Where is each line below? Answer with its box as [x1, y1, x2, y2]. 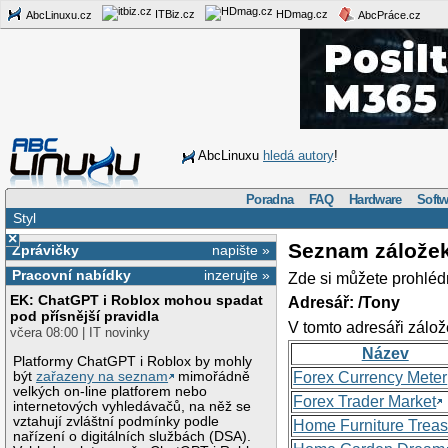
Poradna [246, 191, 294, 207]
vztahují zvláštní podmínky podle [13, 413, 220, 429]
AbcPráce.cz [356, 8, 421, 21]
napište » [212, 241, 271, 258]
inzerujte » [204, 267, 271, 284]
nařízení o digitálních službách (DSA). [13, 428, 252, 444]
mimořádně [174, 368, 251, 384]
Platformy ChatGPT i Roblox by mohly [13, 353, 253, 369]
